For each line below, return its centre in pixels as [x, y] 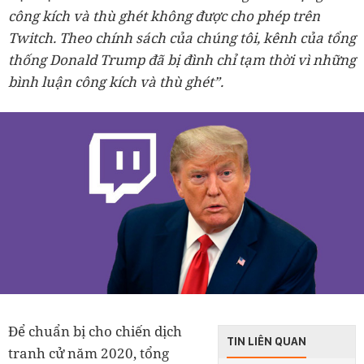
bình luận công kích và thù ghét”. [116, 82]
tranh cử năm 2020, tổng [89, 353]
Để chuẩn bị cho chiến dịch [95, 331]
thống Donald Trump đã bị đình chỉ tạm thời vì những [182, 60]
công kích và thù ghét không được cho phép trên [164, 16]
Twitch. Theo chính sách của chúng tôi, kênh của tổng [182, 38]
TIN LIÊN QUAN [266, 341]
